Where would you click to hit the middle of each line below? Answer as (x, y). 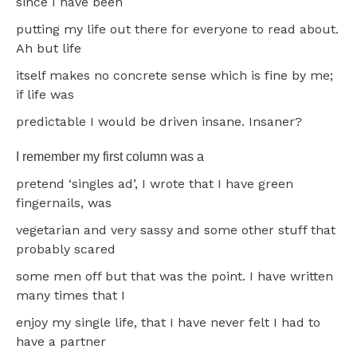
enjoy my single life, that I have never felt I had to (168, 322)
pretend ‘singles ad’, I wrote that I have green (155, 183)
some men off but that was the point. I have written (175, 276)
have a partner (61, 341)
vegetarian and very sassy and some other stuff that (176, 229)
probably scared (66, 249)
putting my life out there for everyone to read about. (177, 29)
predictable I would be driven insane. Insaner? (159, 121)
